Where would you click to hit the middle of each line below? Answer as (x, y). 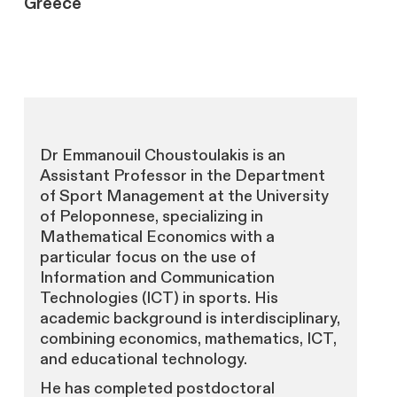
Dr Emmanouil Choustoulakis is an (162, 156)
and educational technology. (143, 360)
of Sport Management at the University (184, 197)
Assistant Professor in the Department (182, 176)
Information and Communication (157, 278)
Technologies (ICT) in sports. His (159, 299)
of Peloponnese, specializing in (151, 217)
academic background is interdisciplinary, (190, 319)
